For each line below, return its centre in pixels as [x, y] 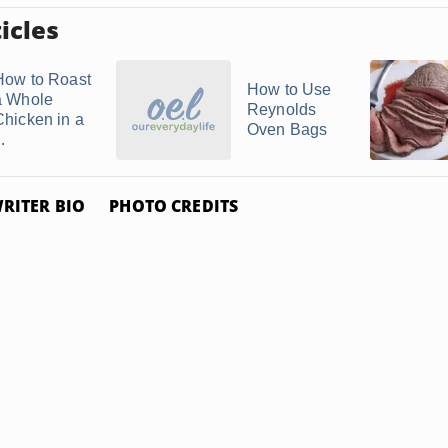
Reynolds [282, 109]
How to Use [289, 89]
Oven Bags [287, 129]
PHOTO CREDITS [174, 206]
